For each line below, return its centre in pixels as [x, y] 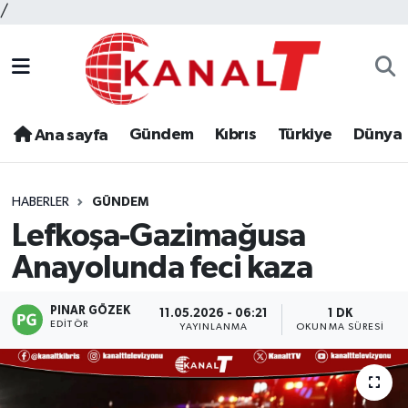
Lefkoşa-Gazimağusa [158, 236]
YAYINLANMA [214, 326]
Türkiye [305, 135]
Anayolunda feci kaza [162, 268]
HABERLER [40, 203]
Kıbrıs [235, 135]
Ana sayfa [70, 136]
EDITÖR [69, 325]
